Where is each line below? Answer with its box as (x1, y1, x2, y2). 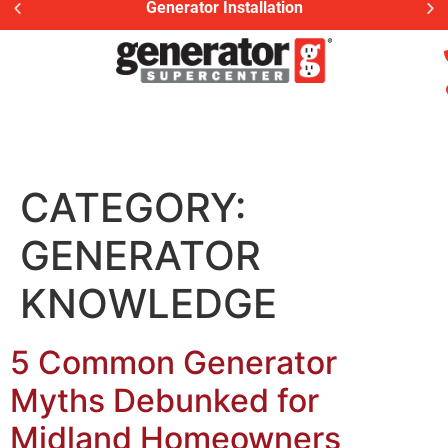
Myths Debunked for (10, 381, 319, 420)
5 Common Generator (10, 343, 337, 382)
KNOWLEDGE (20, 279, 277, 328)
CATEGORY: (20, 183, 246, 232)
